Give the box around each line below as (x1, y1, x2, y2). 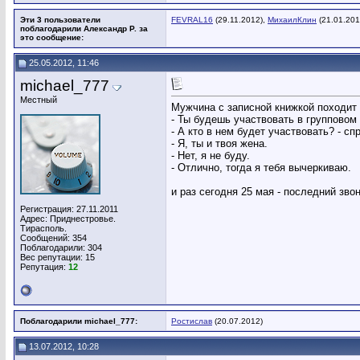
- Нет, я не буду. (171, 149, 250, 162)
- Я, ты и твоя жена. (171, 137, 268, 150)
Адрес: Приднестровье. (20, 214, 116, 223)
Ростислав (171, 317, 212, 325)
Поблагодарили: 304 (20, 243, 102, 252)
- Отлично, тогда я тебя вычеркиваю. (171, 162, 351, 174)
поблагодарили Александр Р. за (20, 24, 148, 33)
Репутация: (20, 262, 68, 272)
